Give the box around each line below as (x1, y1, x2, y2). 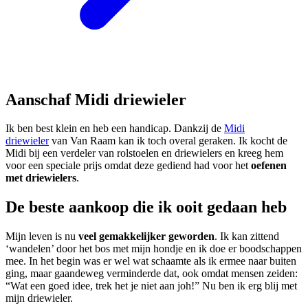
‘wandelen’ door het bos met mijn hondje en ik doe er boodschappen (5, 243, 302, 255)
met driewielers (5, 172, 76, 184)
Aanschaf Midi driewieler (5, 90, 186, 109)
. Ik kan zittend (214, 230, 279, 243)
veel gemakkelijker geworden (78, 230, 214, 243)
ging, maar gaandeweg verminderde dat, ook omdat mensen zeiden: (5, 267, 298, 280)
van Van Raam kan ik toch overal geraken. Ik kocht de (49, 135, 287, 147)
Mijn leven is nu (5, 230, 78, 243)
